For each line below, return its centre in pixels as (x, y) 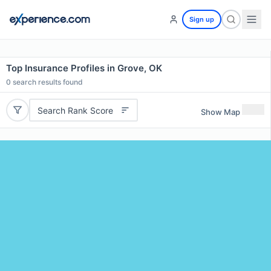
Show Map (220, 112)
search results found (47, 82)
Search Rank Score (75, 110)
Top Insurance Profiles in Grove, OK (84, 68)
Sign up (202, 19)
